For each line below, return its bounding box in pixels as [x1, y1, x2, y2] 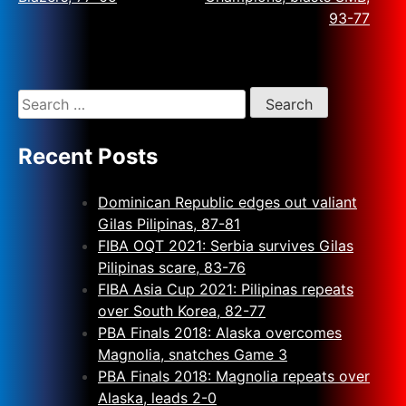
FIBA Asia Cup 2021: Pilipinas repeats [98, 279, 353, 298]
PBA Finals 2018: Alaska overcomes [98, 323, 342, 342]
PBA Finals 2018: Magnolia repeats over [98, 366, 370, 385]
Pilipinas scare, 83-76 [98, 257, 246, 276]
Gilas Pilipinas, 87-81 [98, 214, 240, 233]
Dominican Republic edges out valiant [98, 192, 357, 211]
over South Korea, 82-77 [98, 301, 266, 320]
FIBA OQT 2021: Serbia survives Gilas [98, 236, 353, 255]
